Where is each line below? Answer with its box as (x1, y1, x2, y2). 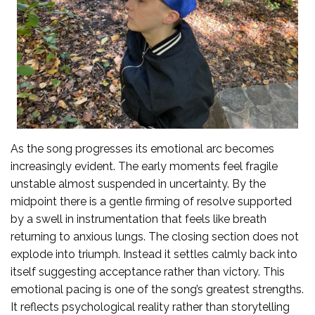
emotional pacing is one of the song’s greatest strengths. (11, 282, 304, 296)
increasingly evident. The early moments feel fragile (11, 159, 278, 173)
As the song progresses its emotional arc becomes (11, 141, 274, 155)
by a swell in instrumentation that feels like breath (11, 212, 266, 226)
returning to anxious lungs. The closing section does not (11, 229, 299, 243)
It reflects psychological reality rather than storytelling (11, 300, 290, 314)
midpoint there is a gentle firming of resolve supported (11, 194, 292, 208)
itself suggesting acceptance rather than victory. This (11, 264, 285, 278)
